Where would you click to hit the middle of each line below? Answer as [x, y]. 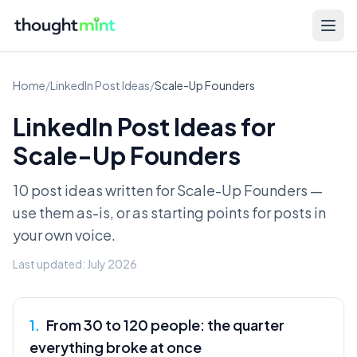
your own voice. [64, 235]
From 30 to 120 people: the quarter [165, 325]
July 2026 [112, 264]
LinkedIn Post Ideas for [144, 127]
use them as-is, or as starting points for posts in [169, 212]
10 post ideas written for [95, 190]
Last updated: [50, 264]
